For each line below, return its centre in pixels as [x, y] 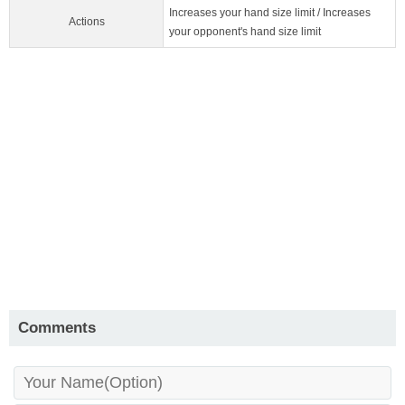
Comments [57, 327]
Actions [86, 21]
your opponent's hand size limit [245, 31]
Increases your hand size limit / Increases [270, 12]
